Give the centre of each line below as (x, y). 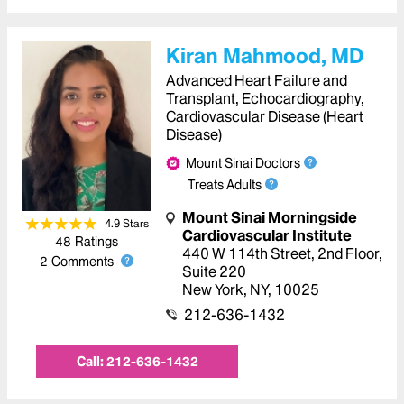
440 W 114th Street (247, 253)
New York (213, 289)
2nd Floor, (350, 253)
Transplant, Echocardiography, (265, 98)
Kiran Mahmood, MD (265, 56)
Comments (83, 262)
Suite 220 (214, 271)
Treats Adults (225, 184)
